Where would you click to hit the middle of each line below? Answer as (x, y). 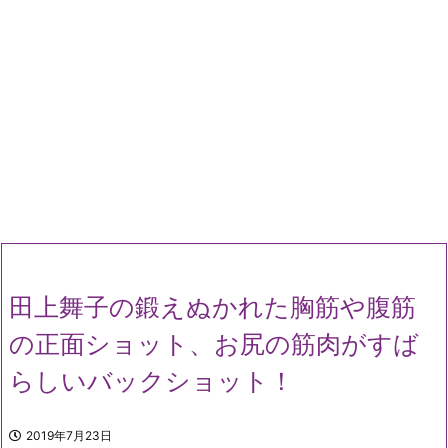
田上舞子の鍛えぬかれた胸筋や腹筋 (212, 307)
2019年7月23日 (69, 435)
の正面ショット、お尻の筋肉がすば (214, 344)
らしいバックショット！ (151, 381)
